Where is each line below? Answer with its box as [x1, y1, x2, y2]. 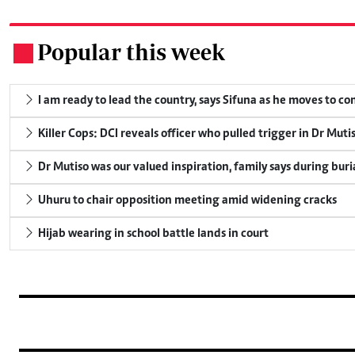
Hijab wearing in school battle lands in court [36, 227, 269, 240]
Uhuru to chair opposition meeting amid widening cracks [36, 193, 337, 207]
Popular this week [37, 38, 225, 65]
